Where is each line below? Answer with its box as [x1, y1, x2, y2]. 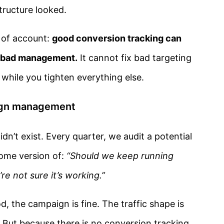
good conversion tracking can [52, 32, 181, 43]
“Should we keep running [66, 150, 173, 161]
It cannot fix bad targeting [77, 52, 191, 63]
